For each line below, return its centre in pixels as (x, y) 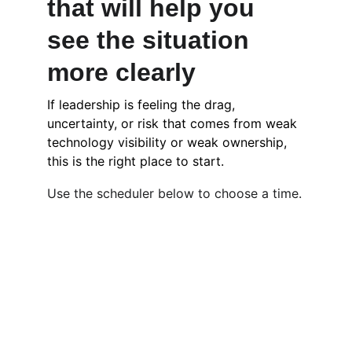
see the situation (152, 40)
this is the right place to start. (136, 161)
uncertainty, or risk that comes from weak (174, 123)
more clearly (121, 72)
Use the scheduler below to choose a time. (174, 193)
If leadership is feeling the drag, (143, 104)
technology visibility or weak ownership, (169, 142)
